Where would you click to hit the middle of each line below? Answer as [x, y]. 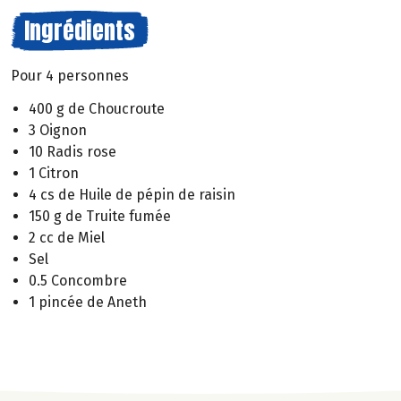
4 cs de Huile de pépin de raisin [132, 194]
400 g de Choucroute [97, 108]
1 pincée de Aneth [88, 302]
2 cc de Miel [67, 237]
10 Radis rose [73, 151]
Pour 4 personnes [70, 76]
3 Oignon [58, 130]
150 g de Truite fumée [100, 216]
